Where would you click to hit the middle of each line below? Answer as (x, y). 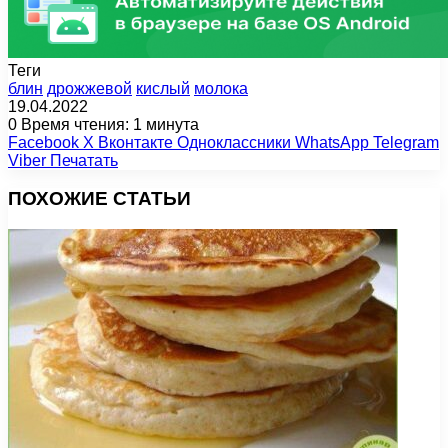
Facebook (43, 142)
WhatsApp (332, 142)
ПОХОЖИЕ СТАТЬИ (99, 199)
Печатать (84, 160)
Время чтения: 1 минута (108, 124)
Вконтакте (135, 142)
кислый (163, 88)
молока (221, 88)
